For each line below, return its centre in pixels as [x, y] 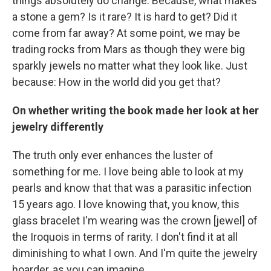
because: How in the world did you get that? [116, 82]
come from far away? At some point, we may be [126, 33]
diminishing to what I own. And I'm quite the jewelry [135, 253]
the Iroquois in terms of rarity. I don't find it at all [125, 237]
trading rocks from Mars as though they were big [129, 50]
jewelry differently [58, 127]
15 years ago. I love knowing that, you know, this [126, 204]
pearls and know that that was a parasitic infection [132, 188]
